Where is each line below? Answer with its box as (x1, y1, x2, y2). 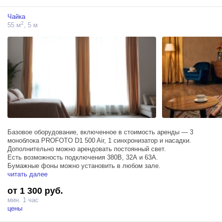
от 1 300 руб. (7, 186, 63, 196)
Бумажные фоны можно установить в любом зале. (7, 162, 161, 170)
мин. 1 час (7, 196, 39, 204)
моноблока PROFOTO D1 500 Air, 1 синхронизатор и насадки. (7, 137, 191, 145)
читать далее (7, 170, 48, 178)
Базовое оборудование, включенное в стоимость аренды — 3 (7, 128, 193, 136)
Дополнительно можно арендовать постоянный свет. (7, 145, 166, 153)
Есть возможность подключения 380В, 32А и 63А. (7, 154, 158, 162)
